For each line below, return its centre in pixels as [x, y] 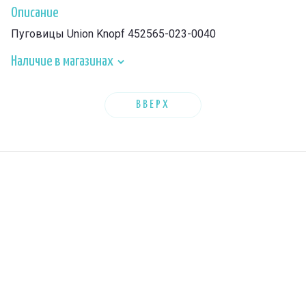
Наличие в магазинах [63, 61]
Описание [35, 13]
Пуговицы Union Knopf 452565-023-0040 [113, 34]
